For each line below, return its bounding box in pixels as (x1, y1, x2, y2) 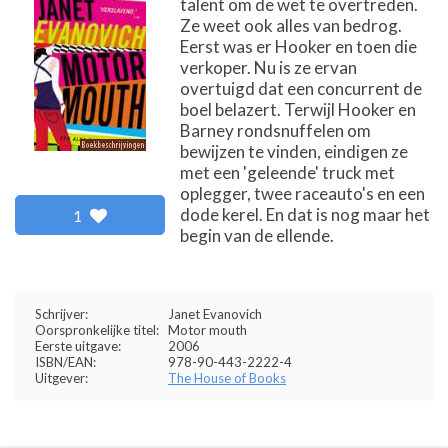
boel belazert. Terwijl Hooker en (180, 99, 416, 120)
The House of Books (168, 370, 286, 386)
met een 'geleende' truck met (180, 162, 395, 183)
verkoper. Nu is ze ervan (180, 57, 357, 78)
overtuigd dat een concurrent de (180, 78, 422, 99)
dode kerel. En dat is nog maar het (180, 204, 430, 225)
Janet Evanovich (168, 306, 262, 322)
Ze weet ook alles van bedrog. (180, 15, 402, 36)
